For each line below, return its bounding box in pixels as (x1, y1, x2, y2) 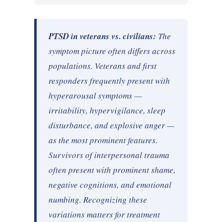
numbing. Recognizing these (48, 194, 147, 206)
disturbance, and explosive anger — (48, 119, 174, 131)
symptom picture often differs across (48, 45, 175, 57)
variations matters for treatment (48, 209, 160, 221)
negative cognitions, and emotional (48, 179, 171, 191)
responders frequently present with (48, 75, 170, 87)
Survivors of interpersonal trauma (48, 149, 169, 161)
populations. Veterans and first (48, 60, 157, 72)
